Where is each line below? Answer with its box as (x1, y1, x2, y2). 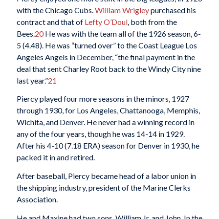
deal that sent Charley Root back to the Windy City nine (16, 64, 201, 73)
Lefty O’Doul (84, 17, 128, 26)
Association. (16, 194, 58, 204)
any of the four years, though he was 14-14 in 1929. (16, 129, 185, 139)
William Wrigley (94, 5, 149, 15)
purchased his (149, 5, 196, 15)
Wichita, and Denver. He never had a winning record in (16, 117, 195, 127)
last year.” (16, 75, 48, 85)
